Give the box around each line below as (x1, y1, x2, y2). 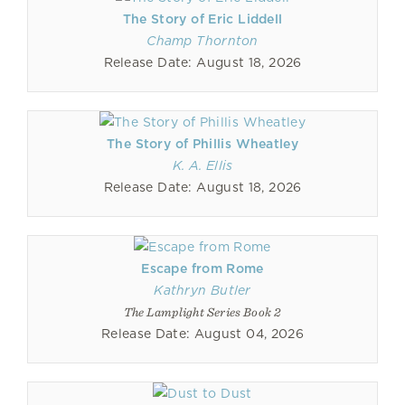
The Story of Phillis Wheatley (107, 137, 298, 151)
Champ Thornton (146, 33, 259, 48)
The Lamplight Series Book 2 (123, 305, 282, 319)
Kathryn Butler (154, 283, 251, 297)
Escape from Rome (141, 261, 264, 276)
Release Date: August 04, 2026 (101, 326, 304, 341)
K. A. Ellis (172, 158, 233, 173)
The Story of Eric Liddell (122, 12, 283, 26)
